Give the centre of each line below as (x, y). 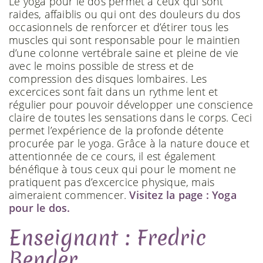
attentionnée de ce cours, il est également (112, 156)
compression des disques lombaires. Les (108, 78)
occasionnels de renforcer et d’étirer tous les (119, 27)
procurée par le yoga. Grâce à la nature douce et (129, 143)
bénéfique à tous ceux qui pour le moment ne (123, 169)
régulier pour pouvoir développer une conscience (131, 104)
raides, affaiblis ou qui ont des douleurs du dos (125, 14)
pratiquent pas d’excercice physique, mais (112, 182)
